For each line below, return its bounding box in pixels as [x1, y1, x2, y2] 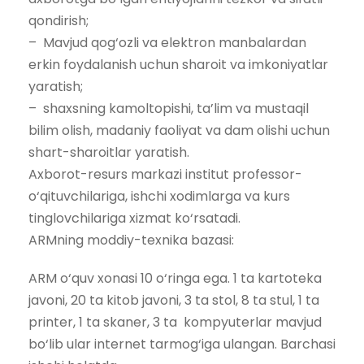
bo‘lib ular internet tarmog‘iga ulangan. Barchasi [28, 335, 336, 353]
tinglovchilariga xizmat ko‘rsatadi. [28, 209, 240, 227]
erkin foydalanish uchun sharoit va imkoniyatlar [28, 55, 328, 74]
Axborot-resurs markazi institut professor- [28, 165, 302, 184]
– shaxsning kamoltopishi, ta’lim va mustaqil [28, 99, 309, 118]
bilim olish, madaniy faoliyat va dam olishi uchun [28, 121, 330, 140]
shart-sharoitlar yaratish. [28, 143, 189, 162]
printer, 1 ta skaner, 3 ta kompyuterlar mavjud [28, 313, 322, 331]
